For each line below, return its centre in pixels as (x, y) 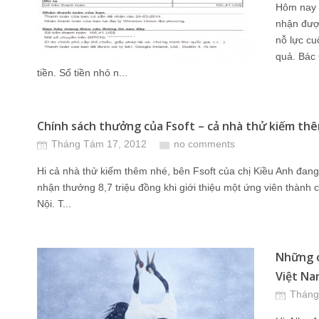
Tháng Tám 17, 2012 (99, 144)
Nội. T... (54, 204)
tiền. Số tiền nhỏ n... (82, 73)
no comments (204, 144)
